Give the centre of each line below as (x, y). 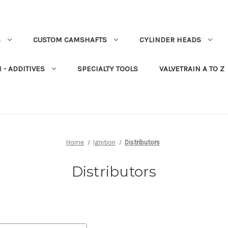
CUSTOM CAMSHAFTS (70, 40)
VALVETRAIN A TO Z (192, 69)
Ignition (104, 142)
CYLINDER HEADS (170, 40)
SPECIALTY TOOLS (107, 69)
